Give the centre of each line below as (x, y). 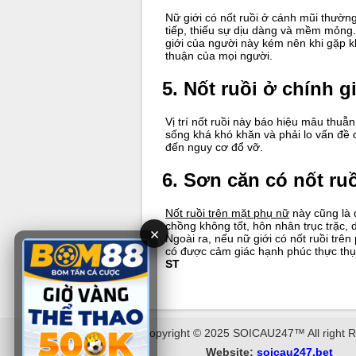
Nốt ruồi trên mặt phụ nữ (228, 213)
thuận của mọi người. (219, 55)
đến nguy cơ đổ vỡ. (215, 147)
